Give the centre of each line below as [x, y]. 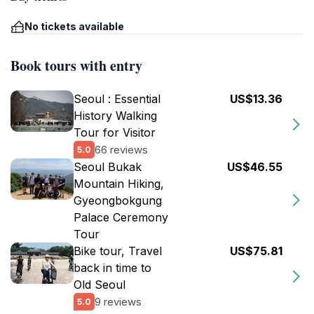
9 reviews [118, 301]
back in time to [112, 268]
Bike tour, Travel [118, 251]
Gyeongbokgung [118, 200]
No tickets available [74, 26]
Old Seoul [100, 285]
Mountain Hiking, [119, 184]
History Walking [115, 116]
